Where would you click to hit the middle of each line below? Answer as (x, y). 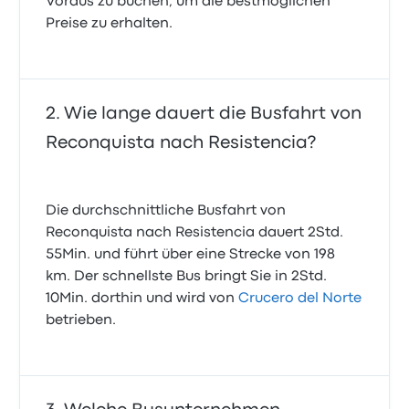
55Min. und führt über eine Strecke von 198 (191, 255)
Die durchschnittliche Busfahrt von (166, 211)
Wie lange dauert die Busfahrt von (213, 114)
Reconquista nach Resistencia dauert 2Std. (195, 233)
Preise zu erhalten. (110, 24)
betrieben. (81, 321)
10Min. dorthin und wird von (142, 299)
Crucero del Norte (300, 299)
